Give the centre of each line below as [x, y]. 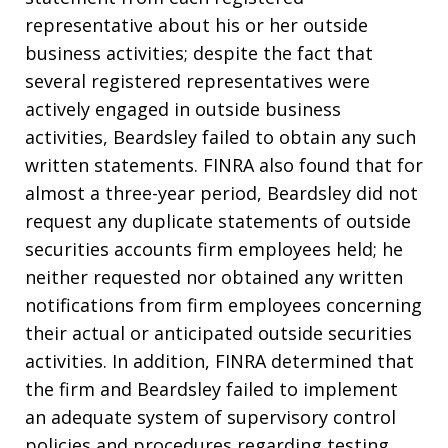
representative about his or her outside [196, 25]
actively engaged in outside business [183, 109]
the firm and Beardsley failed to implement [211, 389]
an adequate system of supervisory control [210, 417]
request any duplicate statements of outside [218, 221]
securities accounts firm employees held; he [214, 249]
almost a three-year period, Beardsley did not [221, 193]
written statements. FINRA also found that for [224, 165]
